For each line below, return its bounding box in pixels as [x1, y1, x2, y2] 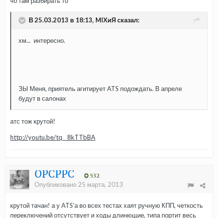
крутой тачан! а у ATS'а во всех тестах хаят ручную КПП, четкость [10, 201, 203, 210]
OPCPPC [35, 168, 74, 181]
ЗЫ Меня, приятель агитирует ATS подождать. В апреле [18, 85, 182, 93]
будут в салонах [18, 94, 66, 103]
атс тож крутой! [10, 117, 55, 126]
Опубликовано [35, 181, 78, 189]
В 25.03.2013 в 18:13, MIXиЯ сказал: [29, 16, 139, 24]
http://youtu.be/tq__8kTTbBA [10, 133, 95, 142]
